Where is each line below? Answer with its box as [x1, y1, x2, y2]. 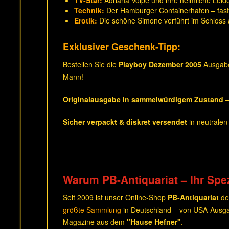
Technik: [74, 5, 104, 15]
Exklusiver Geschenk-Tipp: [63, 40, 180, 53]
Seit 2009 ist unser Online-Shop [63, 192, 168, 202]
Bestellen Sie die [63, 59, 119, 70]
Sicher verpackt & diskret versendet [63, 117, 187, 127]
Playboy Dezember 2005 [119, 59, 201, 70]
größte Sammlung [63, 204, 121, 215]
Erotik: [74, 15, 97, 26]
